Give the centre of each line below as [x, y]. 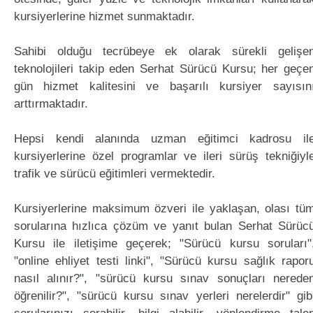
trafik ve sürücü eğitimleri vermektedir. [115, 174]
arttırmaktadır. [51, 104]
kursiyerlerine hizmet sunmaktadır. [104, 16]
